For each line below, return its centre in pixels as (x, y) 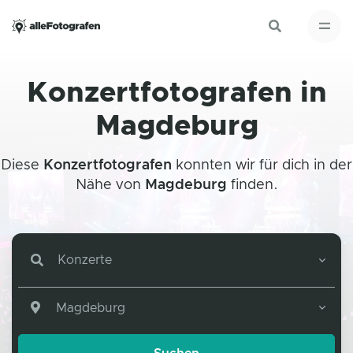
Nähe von (110, 185)
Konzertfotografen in (176, 93)
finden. (252, 185)
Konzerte (85, 260)
